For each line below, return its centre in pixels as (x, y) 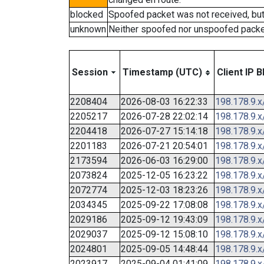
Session (90, 72)
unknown (88, 29)
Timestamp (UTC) (162, 72)
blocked (87, 14)
